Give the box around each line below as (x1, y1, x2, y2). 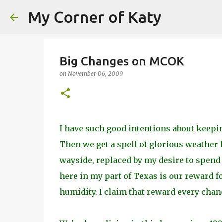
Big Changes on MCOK (59, 55, 184, 68)
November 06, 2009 (67, 70, 123, 77)
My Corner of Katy (28, 8, 162, 26)
